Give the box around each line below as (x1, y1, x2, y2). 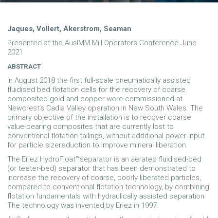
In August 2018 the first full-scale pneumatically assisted (7, 76, 191, 85)
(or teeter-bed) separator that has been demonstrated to (7, 164, 196, 173)
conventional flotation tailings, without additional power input (7, 131, 204, 140)
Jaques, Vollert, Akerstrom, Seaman (7, 24, 131, 33)
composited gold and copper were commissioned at (7, 94, 182, 103)
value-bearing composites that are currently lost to (7, 122, 174, 131)
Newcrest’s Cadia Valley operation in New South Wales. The (7, 104, 203, 112)
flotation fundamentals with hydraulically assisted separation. (7, 192, 206, 200)
